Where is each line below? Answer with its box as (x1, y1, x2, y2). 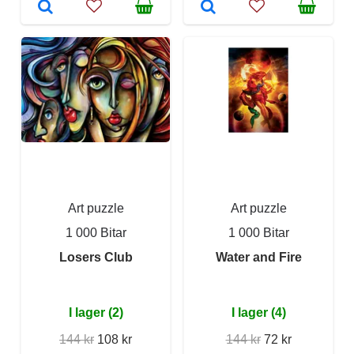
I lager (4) (231, 306, 286, 319)
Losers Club (58, 250, 133, 264)
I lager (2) (68, 306, 123, 319)
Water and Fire (215, 250, 302, 264)
